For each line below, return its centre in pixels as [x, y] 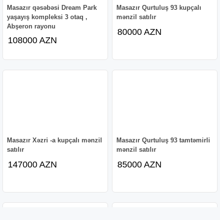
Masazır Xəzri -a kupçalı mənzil [55, 140]
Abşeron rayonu [31, 26]
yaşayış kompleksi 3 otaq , [47, 17]
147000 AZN [33, 164]
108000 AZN [33, 40]
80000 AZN [140, 32]
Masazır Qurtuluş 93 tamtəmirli [164, 140]
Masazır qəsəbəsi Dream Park [52, 7]
